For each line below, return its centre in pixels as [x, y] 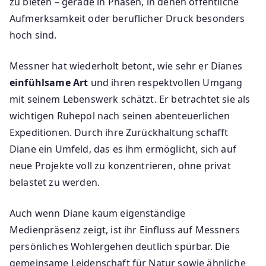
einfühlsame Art [49, 82]
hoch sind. [33, 35]
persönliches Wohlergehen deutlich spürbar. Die [120, 246]
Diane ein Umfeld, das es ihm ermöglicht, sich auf [123, 149]
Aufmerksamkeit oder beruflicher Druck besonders [127, 18]
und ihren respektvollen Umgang [165, 82]
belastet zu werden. [55, 182]
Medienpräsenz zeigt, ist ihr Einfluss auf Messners [125, 229]
